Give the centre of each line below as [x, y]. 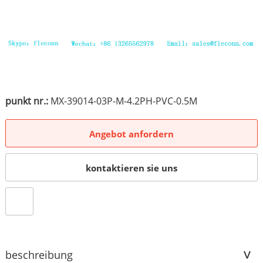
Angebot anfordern [131, 134]
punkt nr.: [26, 101]
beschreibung [39, 255]
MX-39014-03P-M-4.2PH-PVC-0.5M [122, 101]
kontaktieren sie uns [131, 168]
